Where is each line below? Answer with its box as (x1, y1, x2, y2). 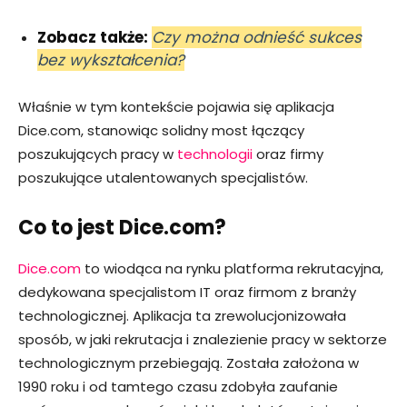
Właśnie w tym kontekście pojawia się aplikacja (18, 96, 334, 116)
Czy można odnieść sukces (152, 25, 362, 48)
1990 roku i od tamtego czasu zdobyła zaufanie (18, 376, 338, 396)
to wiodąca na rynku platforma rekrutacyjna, (81, 258, 383, 278)
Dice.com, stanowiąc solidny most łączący (18, 120, 304, 140)
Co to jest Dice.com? (18, 213, 226, 242)
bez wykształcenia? (37, 48, 184, 71)
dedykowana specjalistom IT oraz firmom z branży (18, 282, 356, 302)
